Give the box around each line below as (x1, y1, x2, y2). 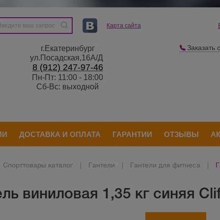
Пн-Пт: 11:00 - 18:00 (32, 73, 103, 82)
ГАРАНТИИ (112, 130, 152, 138)
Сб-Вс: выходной (36, 82, 99, 91)
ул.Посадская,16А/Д (30, 54, 105, 62)
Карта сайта (107, 22, 141, 29)
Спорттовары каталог (3, 161, 73, 169)
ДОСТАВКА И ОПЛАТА (19, 130, 101, 138)
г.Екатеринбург (40, 44, 95, 53)
